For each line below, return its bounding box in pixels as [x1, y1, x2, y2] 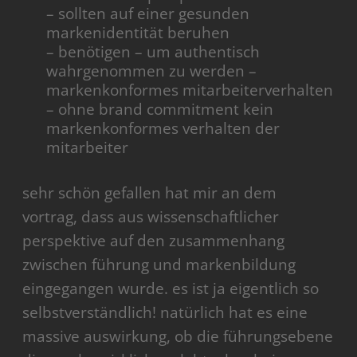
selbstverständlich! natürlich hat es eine [22, 302, 308, 324]
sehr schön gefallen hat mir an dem [22, 182, 277, 204]
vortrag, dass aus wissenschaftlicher [22, 206, 280, 228]
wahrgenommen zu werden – [46, 61, 257, 82]
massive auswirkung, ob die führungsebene [22, 326, 334, 347]
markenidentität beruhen [46, 22, 230, 44]
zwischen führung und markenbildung [22, 254, 296, 276]
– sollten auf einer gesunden [46, 3, 250, 25]
